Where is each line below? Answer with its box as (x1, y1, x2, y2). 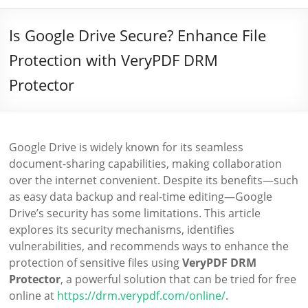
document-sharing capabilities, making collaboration (9, 156, 283, 171)
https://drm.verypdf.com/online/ (57, 288, 226, 303)
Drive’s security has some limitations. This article (9, 206, 261, 221)
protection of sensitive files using (9, 255, 183, 270)
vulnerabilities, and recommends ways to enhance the (9, 239, 289, 254)
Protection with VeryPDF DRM (9, 49, 219, 70)
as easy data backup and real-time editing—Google (9, 189, 273, 204)
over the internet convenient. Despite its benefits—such (9, 173, 299, 188)
